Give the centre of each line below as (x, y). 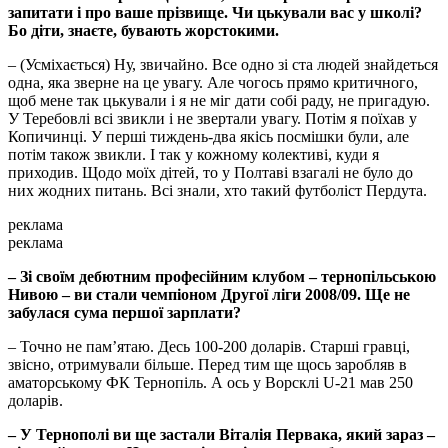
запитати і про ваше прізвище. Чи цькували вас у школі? (215, 13)
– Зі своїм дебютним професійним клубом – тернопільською (222, 277)
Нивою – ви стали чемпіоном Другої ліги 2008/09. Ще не (209, 295)
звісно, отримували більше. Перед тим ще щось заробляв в (207, 365)
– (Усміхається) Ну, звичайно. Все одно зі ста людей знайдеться (223, 65)
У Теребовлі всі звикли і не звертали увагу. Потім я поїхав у (212, 119)
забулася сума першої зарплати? (124, 313)
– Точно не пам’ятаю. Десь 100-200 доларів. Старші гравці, (209, 347)
